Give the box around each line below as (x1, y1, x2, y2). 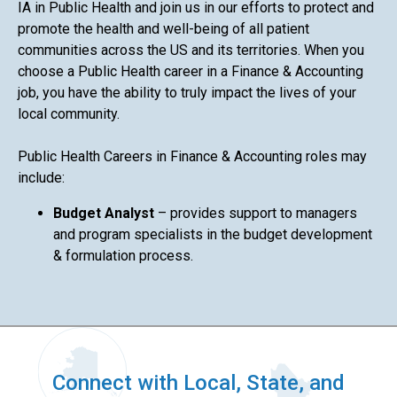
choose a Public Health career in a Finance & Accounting (18, 62, 363, 80)
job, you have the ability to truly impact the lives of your (18, 83, 356, 101)
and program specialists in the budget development (53, 225, 372, 243)
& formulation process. (53, 246, 193, 264)
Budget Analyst (53, 204, 154, 222)
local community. (18, 105, 120, 122)
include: (18, 168, 65, 186)
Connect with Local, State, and (52, 370, 345, 395)
